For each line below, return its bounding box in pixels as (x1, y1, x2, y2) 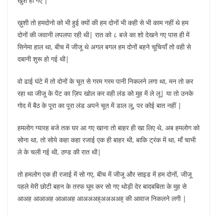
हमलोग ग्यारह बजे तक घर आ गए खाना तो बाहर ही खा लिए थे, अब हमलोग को (17, 123, 200, 132)
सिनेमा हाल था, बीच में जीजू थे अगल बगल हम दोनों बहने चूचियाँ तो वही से (17, 42, 191, 51)
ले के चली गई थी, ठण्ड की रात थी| (17, 147, 101, 156)
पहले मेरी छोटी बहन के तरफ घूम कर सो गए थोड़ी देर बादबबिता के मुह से (17, 181, 186, 191)
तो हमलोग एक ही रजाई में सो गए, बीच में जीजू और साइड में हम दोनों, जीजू (17, 169, 192, 179)
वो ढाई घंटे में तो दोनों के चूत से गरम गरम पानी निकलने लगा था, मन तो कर (17, 76, 193, 86)
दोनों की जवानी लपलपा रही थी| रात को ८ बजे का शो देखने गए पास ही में (17, 30, 189, 39)
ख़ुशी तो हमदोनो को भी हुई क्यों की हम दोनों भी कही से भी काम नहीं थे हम (17, 17, 188, 27)
